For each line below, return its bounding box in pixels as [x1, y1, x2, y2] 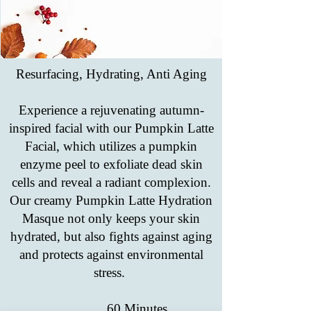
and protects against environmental [19, 247, 203, 262]
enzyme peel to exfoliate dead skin [19, 157, 203, 171]
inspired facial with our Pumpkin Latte [8, 121, 214, 135]
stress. [94, 265, 128, 280]
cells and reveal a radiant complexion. [11, 175, 211, 190]
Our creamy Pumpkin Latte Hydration [10, 193, 212, 208]
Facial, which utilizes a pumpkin [25, 139, 197, 153]
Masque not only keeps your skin [22, 211, 200, 226]
